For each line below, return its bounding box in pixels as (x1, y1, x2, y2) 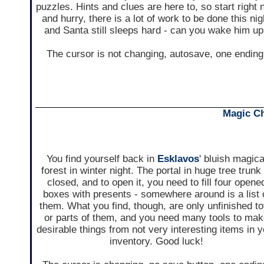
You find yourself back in (46, 153, 157, 165)
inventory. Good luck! (110, 236, 204, 247)
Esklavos (157, 153, 199, 165)
